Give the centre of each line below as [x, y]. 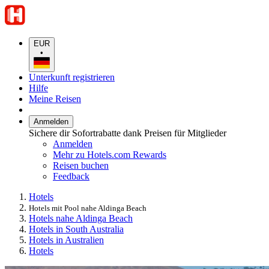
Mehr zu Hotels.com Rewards [110, 154]
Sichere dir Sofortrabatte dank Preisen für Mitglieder [128, 133]
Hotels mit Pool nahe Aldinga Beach [88, 208]
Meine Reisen [55, 98]
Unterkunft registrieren [72, 77]
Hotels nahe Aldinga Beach [81, 218]
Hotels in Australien [66, 240]
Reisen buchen [81, 165]
